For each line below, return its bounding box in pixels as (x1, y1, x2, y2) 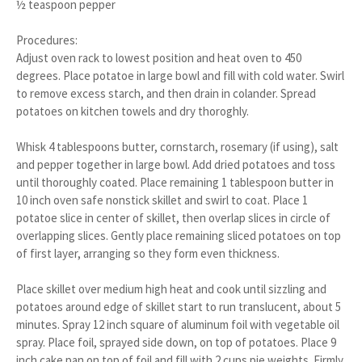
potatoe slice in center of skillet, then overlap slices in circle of (16, 210, 330, 225)
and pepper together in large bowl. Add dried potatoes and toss (16, 157, 335, 172)
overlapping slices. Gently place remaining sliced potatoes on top (16, 228, 341, 243)
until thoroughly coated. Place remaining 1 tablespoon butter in (16, 175, 334, 190)
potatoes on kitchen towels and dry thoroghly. (16, 103, 249, 119)
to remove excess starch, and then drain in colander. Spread (16, 86, 316, 101)
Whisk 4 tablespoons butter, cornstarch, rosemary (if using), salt (16, 139, 339, 154)
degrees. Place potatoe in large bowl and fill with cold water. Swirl (16, 68, 344, 83)
